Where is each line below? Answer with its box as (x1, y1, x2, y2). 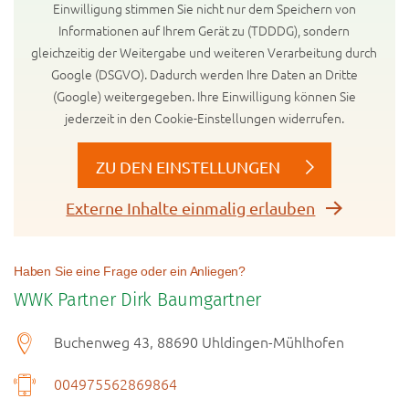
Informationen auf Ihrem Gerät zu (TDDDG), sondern (58, 21, 351, 40)
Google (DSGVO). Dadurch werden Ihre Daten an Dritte (50, 65, 358, 84)
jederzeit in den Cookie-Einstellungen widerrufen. (64, 109, 344, 128)
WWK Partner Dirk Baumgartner (14, 288, 261, 311)
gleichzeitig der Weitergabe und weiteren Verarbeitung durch (31, 43, 378, 62)
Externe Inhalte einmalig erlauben (66, 198, 316, 218)
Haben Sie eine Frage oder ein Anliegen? (14, 264, 246, 279)
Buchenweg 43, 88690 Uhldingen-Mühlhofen (54, 331, 344, 352)
